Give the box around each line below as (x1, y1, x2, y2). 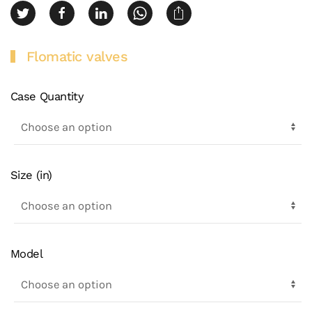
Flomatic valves (26, 48, 127, 65)
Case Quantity (10, 90, 84, 103)
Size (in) (10, 169, 52, 182)
